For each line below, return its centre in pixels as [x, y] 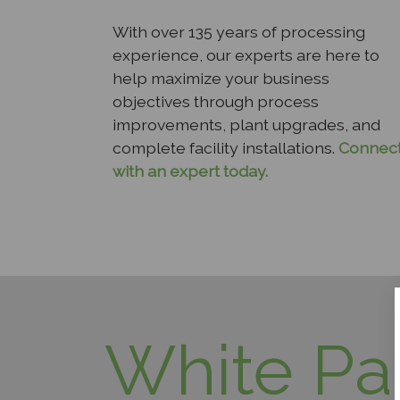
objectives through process [216, 101]
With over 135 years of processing [239, 31]
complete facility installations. [224, 147]
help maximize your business [221, 78]
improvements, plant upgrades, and [246, 124]
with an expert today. [190, 171]
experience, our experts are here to [246, 54]
